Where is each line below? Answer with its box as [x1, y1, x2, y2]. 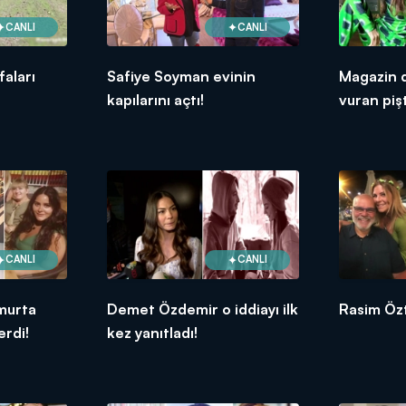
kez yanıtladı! [106, 323, 198, 342]
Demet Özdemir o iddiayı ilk [106, 299, 298, 318]
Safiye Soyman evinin [106, 67, 256, 86]
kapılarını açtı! [106, 91, 204, 110]
